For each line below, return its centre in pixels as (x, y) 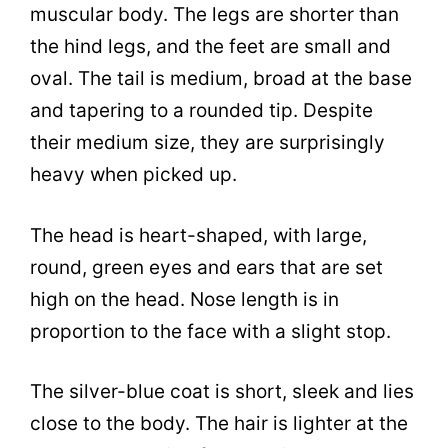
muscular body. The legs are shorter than (214, 15)
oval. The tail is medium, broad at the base (221, 79)
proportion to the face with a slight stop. (210, 331)
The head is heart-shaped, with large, (198, 235)
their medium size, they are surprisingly (207, 143)
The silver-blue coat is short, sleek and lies (222, 392)
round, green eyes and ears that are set (206, 267)
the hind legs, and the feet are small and (210, 47)
